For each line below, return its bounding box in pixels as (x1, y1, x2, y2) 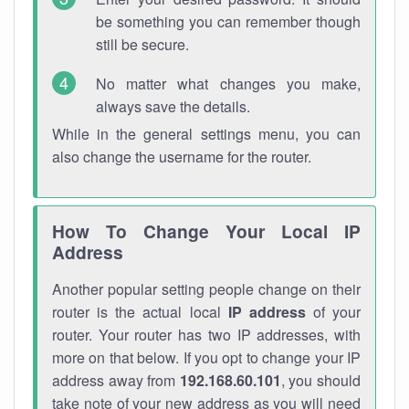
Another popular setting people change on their (52, 278, 361, 299)
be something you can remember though (96, 11, 361, 32)
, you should (280, 370, 362, 391)
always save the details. (96, 96, 250, 117)
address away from (52, 370, 180, 391)
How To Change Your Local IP (52, 218, 361, 244)
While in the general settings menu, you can (52, 123, 361, 144)
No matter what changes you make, (96, 73, 361, 94)
